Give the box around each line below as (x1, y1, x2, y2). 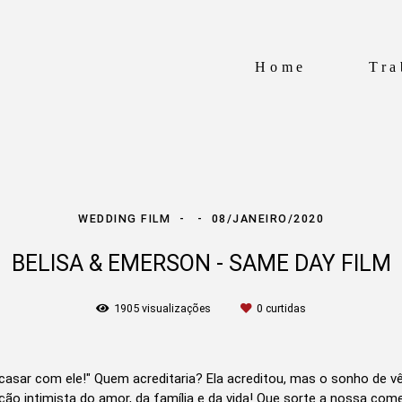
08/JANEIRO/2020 (211, 211, 324, 225)
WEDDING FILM (78, 211, 175, 225)
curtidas (263, 301, 306, 315)
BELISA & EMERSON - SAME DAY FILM (11, 249, 391, 276)
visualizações (139, 301, 214, 315)
